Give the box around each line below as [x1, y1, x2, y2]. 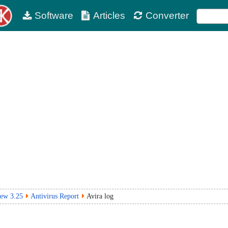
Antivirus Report [31, 192, 79, 200]
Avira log [87, 192, 113, 200]
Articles [93, 10, 126, 21]
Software [34, 10, 73, 21]
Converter [145, 10, 189, 21]
